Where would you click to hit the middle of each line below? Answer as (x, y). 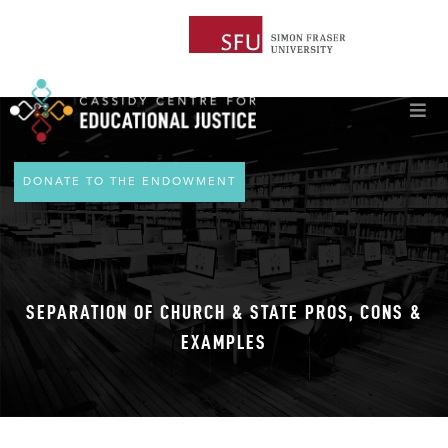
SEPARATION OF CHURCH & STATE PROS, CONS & (224, 311)
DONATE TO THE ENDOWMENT (130, 181)
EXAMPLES (224, 341)
